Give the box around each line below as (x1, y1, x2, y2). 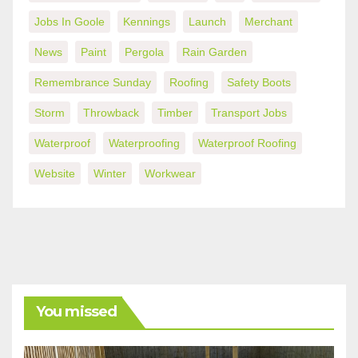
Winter (93, 166, 126, 180)
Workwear (145, 166, 196, 180)
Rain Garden (182, 45, 247, 58)
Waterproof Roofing (198, 136, 296, 149)
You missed (36, 302, 117, 320)
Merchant (245, 14, 292, 28)
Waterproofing (109, 136, 180, 149)
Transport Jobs (211, 105, 287, 119)
